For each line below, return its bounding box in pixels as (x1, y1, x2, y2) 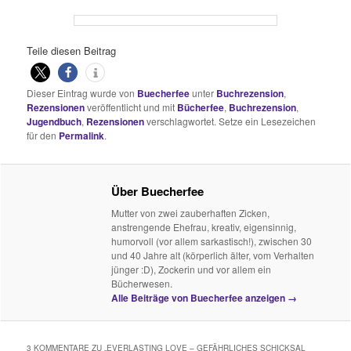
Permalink (59, 128, 105, 143)
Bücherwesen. (111, 276, 173, 290)
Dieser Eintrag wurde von (27, 86, 138, 100)
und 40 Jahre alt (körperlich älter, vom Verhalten (111, 248, 315, 262)
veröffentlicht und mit (85, 100, 178, 114)
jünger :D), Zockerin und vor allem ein (111, 262, 272, 276)
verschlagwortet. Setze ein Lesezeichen (144, 114, 317, 128)
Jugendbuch (27, 114, 82, 129)
